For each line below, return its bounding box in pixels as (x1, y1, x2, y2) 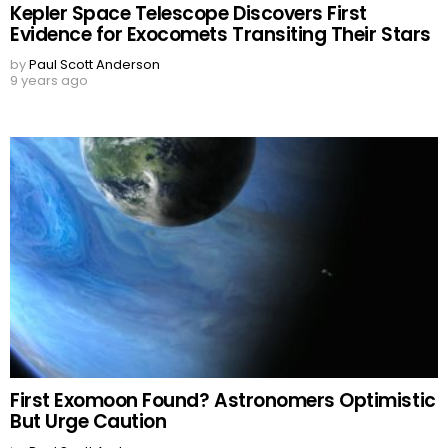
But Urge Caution (10, 408, 167, 436)
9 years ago (10, 71, 88, 91)
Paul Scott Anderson (29, 55, 160, 75)
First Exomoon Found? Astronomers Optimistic (10, 387, 436, 415)
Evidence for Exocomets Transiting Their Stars (10, 21, 431, 49)
